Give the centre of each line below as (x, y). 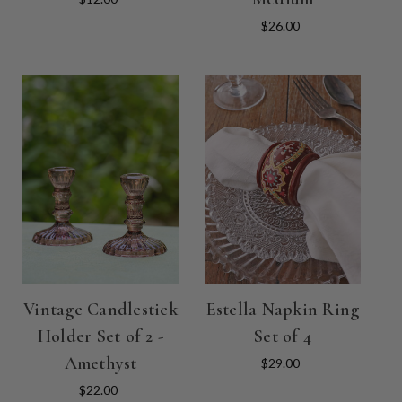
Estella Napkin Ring (283, 309)
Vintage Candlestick (100, 309)
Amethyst (100, 363)
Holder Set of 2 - (100, 336)
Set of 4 (283, 336)
